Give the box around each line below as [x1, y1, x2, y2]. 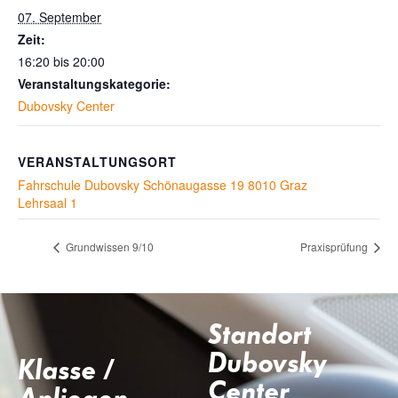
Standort [208, 316, 311, 351]
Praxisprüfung [300, 238, 370, 254]
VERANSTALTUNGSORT [18, 153, 177, 171]
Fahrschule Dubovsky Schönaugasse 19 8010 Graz [18, 176, 307, 194]
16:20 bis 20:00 [18, 52, 105, 70]
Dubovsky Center [18, 97, 115, 115]
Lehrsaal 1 [18, 194, 77, 211]
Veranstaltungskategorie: [18, 75, 171, 92]
